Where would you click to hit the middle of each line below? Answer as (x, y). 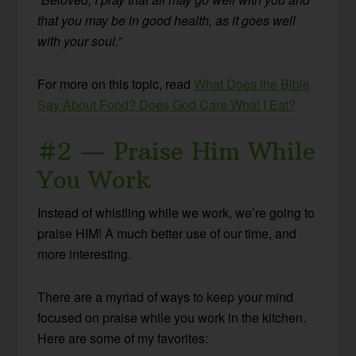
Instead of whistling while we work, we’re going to (176, 213)
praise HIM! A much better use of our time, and (167, 234)
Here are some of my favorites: (123, 339)
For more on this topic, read (116, 84)
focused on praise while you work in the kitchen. (172, 318)
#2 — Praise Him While (177, 152)
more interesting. (85, 254)
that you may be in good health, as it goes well (167, 21)
